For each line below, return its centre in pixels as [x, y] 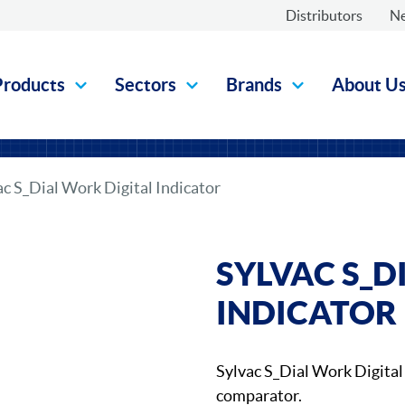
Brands [254, 85]
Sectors [146, 85]
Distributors [324, 15]
